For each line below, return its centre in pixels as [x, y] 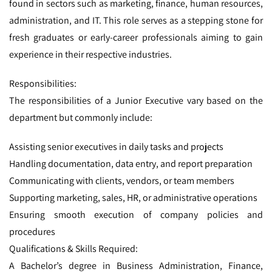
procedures [32, 231]
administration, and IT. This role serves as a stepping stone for [136, 20]
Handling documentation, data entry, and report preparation [131, 163]
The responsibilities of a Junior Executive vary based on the [136, 100]
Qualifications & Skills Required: [73, 248]
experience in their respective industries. [90, 54]
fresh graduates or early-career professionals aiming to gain [136, 37]
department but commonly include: [81, 117]
